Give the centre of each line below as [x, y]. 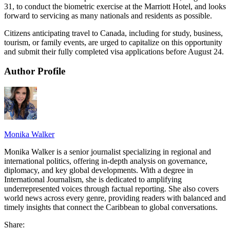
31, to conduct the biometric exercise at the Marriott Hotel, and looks [115, 6]
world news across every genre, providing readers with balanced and [115, 198]
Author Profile [35, 71]
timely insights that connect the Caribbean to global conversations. [111, 207]
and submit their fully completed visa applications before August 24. [114, 51]
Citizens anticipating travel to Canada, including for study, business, [113, 33]
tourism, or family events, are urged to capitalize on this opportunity [113, 42]
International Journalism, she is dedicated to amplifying [93, 180]
